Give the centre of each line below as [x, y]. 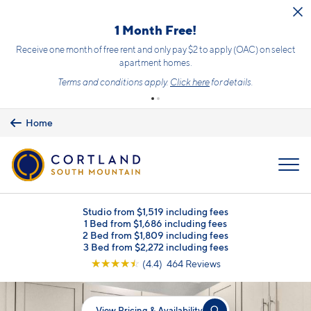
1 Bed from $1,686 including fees [155, 223]
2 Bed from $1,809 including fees [155, 235]
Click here [190, 82]
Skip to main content [51, 12]
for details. [232, 82]
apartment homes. [155, 62]
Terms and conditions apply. [114, 82]
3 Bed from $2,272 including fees [155, 246]
